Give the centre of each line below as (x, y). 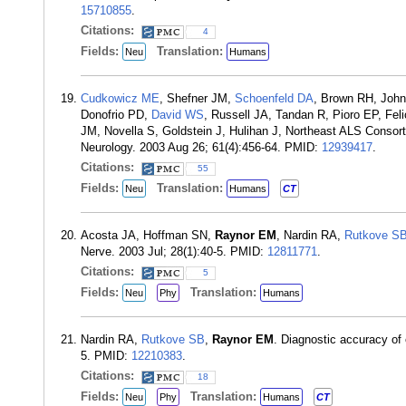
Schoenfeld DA (274, 98)
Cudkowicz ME (120, 98)
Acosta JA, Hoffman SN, (148, 235)
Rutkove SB (173, 339)
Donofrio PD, (116, 115)
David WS (178, 115)
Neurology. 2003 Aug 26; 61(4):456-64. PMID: (201, 147)
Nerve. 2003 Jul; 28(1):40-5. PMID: (174, 251)
